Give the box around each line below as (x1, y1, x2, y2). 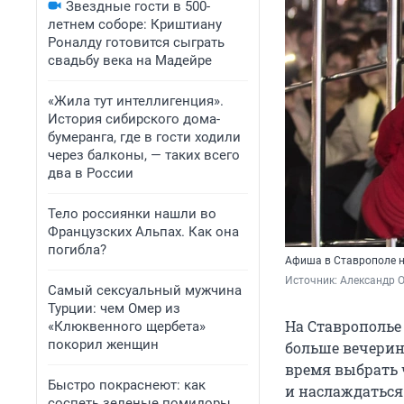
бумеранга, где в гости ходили (48, 129, 241, 145)
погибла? (48, 242, 106, 258)
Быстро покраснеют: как (48, 377, 206, 393)
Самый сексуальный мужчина (48, 282, 242, 298)
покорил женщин (48, 336, 159, 353)
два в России (48, 165, 133, 181)
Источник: (285, 274, 340, 288)
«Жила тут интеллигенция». (48, 93, 224, 109)
